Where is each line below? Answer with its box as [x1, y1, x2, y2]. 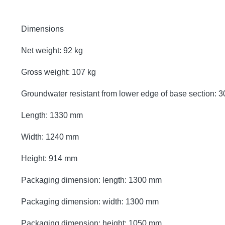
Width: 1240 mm [21, 132, 79, 141]
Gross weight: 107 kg [21, 67, 96, 76]
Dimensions [21, 24, 64, 33]
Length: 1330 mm [21, 110, 83, 120]
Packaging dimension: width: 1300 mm [21, 197, 159, 206]
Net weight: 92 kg [21, 46, 83, 55]
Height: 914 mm [21, 154, 77, 163]
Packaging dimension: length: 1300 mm [21, 175, 162, 184]
